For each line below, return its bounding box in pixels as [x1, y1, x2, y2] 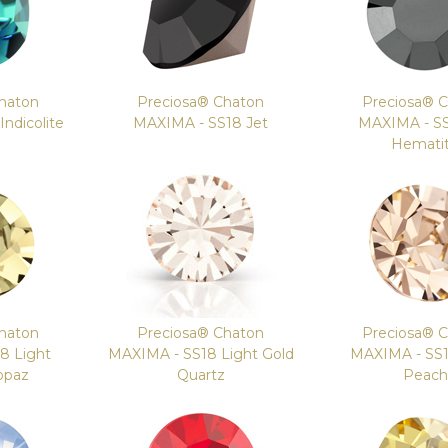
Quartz [176, 366, 225, 384]
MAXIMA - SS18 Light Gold [107, 345, 294, 363]
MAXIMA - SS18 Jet [133, 114, 269, 132]
